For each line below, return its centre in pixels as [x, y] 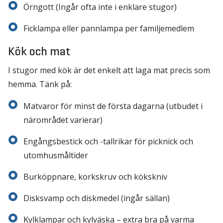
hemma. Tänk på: [40, 84]
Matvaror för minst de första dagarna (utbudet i [113, 106]
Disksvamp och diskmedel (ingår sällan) [97, 198]
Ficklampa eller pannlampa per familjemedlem [109, 28]
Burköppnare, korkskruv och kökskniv [95, 177]
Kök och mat [39, 51]
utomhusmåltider [56, 155]
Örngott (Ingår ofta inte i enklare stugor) [100, 7]
